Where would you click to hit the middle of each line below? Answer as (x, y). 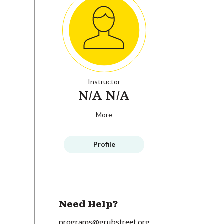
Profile (104, 144)
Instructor (104, 82)
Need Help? (88, 204)
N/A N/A (104, 96)
